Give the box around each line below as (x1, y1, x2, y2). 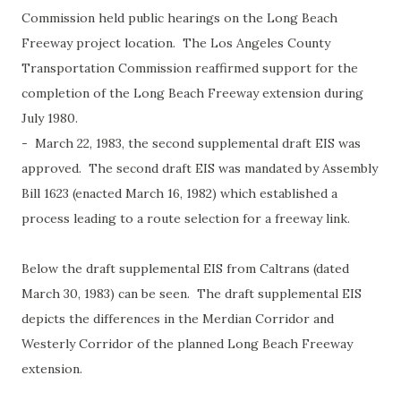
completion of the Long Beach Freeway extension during (21, 84, 363, 101)
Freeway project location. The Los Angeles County (21, 34, 330, 51)
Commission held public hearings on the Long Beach (21, 9, 337, 26)
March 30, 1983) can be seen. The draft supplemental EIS (21, 285, 362, 302)
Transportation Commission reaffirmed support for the (21, 59, 358, 76)
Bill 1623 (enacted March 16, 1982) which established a (21, 184, 337, 201)
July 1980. (21, 109, 78, 126)
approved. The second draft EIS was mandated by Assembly (21, 159, 378, 176)
